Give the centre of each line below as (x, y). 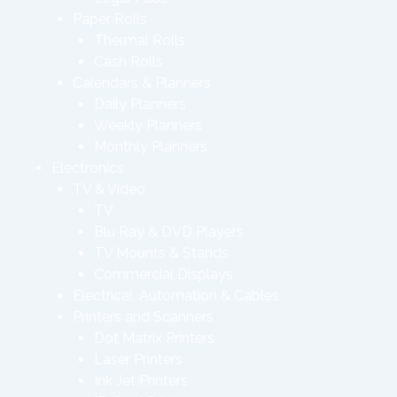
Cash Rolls (128, 62)
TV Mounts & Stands (161, 253)
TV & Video (109, 189)
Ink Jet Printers (141, 381)
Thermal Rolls (140, 40)
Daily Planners (140, 104)
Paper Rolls (110, 19)
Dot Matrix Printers (154, 338)
